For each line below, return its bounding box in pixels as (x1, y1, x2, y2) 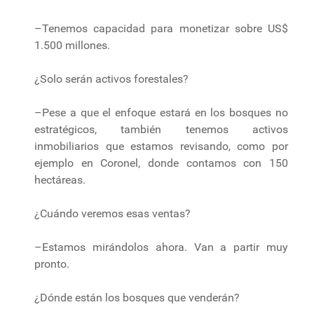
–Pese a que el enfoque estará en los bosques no (34, 105, 288, 119)
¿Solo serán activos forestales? (34, 71, 189, 86)
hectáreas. (34, 172, 86, 186)
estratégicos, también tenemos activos (34, 122, 288, 136)
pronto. (34, 257, 72, 271)
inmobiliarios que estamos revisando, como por (34, 139, 288, 153)
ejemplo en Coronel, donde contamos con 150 (34, 156, 288, 170)
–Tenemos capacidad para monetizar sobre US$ (34, 21, 288, 35)
